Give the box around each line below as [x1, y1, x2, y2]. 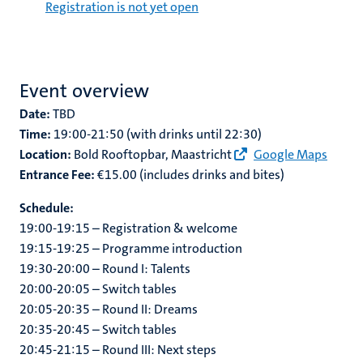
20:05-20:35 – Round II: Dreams [19, 301, 198, 318]
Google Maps [254, 146, 327, 163]
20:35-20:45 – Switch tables [19, 321, 177, 338]
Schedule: [19, 199, 74, 216]
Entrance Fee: [19, 166, 95, 183]
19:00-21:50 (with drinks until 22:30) [51, 126, 262, 143]
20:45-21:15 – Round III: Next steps [19, 341, 216, 358]
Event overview [19, 78, 150, 104]
